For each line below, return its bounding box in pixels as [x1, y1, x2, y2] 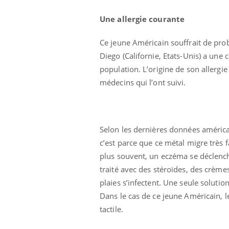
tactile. [100, 203, 123, 214]
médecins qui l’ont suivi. [100, 77, 188, 87]
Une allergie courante [100, 13, 185, 24]
